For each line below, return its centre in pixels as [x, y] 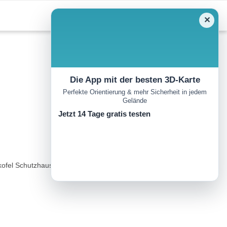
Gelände [135, 101]
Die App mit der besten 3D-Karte [135, 80]
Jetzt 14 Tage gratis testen [104, 114]
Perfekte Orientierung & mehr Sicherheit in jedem [135, 92]
